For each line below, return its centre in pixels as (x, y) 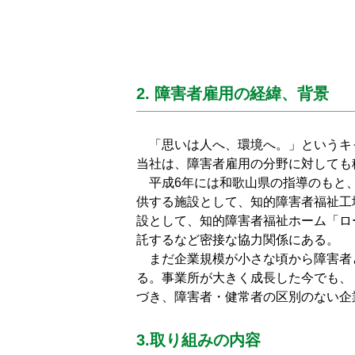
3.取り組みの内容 (198, 340)
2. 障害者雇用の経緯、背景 (233, 94)
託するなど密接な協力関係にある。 (238, 240)
